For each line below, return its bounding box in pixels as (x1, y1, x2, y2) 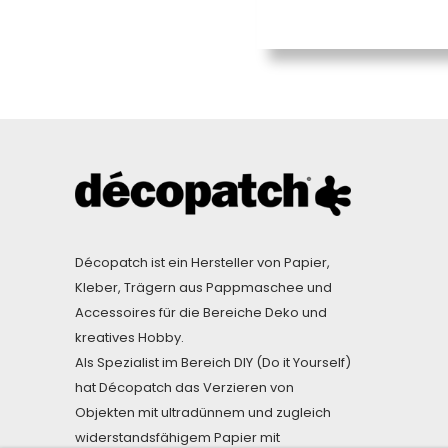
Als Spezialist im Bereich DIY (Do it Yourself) (75, 353, 351, 373)
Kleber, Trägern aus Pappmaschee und (75, 278, 332, 298)
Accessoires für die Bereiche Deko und (75, 303, 327, 323)
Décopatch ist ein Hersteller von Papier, (75, 253, 330, 273)
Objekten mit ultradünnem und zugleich (75, 403, 331, 423)
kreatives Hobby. (75, 328, 184, 348)
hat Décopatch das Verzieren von (75, 378, 294, 398)
